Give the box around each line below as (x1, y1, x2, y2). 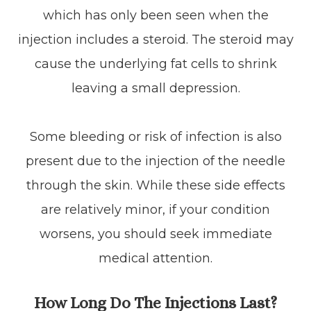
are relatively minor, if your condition (41, 201, 270, 217)
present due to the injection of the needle (26, 153, 285, 169)
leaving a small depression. (71, 80, 240, 96)
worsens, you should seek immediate (39, 226, 272, 242)
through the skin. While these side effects (26, 177, 285, 193)
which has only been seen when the (42, 7, 269, 23)
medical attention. (99, 250, 212, 266)
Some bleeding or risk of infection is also (29, 128, 282, 144)
